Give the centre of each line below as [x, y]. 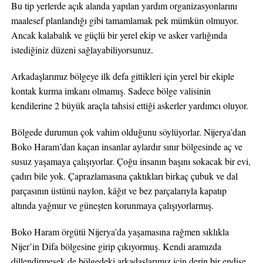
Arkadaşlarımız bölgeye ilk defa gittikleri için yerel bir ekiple [122, 76]
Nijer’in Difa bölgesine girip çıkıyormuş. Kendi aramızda [116, 246]
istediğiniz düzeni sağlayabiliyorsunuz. [82, 50]
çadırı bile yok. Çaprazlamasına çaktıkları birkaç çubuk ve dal [124, 176]
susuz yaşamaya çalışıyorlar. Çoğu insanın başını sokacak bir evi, [131, 161]
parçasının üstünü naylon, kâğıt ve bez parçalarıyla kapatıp [119, 190]
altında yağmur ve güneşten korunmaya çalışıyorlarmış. [112, 205]
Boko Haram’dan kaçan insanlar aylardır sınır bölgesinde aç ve [127, 146]
